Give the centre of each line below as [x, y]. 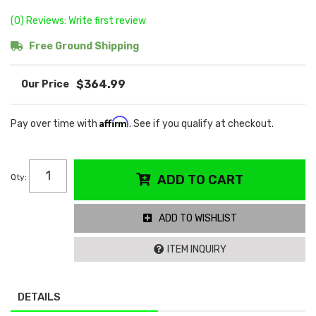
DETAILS [39, 297]
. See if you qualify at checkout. [201, 123]
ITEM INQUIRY [196, 249]
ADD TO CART [200, 180]
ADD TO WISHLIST [197, 218]
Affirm [114, 121]
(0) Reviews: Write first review [78, 20]
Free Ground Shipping [83, 46]
